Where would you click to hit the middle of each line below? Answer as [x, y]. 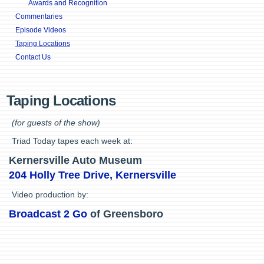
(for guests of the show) [56, 123]
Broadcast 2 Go [48, 214]
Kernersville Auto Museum [76, 160]
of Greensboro [126, 214]
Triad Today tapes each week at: [72, 141]
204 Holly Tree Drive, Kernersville [93, 175]
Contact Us [33, 57]
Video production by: [50, 194]
